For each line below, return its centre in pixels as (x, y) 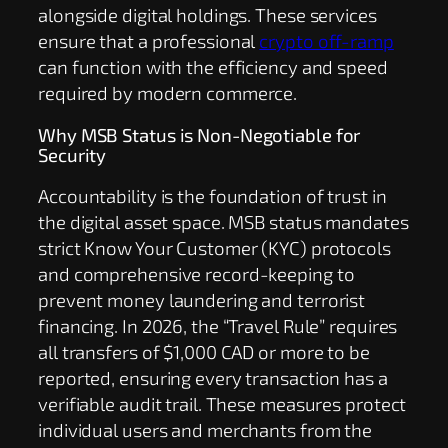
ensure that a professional (149, 41)
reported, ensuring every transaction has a (213, 378)
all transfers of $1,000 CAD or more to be (204, 352)
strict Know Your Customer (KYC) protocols (214, 248)
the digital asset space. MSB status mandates (223, 222)
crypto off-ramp (326, 41)
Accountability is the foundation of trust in (212, 196)
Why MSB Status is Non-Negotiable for (199, 134)
